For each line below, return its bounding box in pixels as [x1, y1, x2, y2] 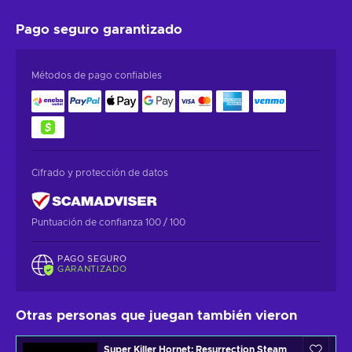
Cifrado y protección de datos [31, 167, 168, 178]
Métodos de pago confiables [31, 70, 162, 80]
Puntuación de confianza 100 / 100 [31, 217, 185, 227]
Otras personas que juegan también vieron [16, 309, 297, 323]
